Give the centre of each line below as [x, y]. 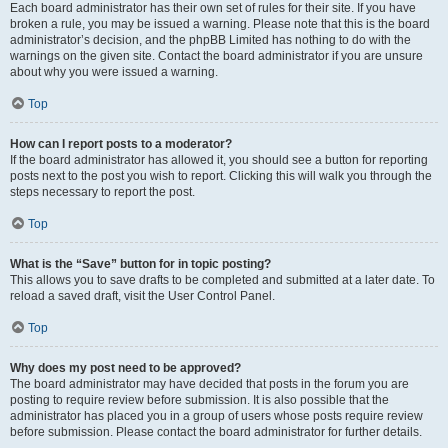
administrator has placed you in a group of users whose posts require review [216, 416]
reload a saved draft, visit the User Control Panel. [142, 296]
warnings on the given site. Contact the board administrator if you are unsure [216, 56]
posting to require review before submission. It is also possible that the [199, 400]
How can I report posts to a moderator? [121, 144]
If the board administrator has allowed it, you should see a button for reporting [219, 160]
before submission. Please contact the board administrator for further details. [216, 432]
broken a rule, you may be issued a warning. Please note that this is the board [220, 24]
